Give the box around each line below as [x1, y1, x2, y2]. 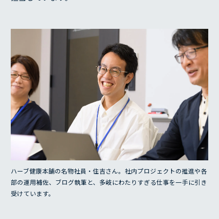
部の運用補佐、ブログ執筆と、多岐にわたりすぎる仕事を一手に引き [11, 177, 208, 187]
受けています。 [11, 188, 55, 198]
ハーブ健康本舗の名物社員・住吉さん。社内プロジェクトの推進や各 [11, 166, 208, 175]
